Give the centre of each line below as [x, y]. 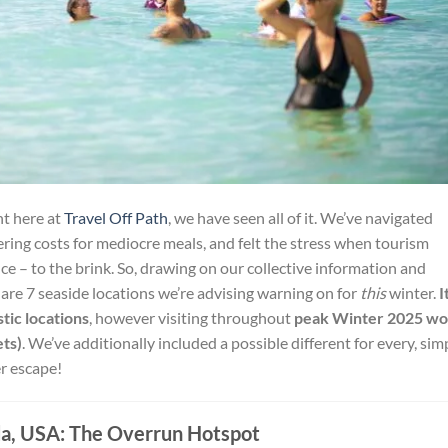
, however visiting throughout [191, 317]
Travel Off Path [116, 217]
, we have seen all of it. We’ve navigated [300, 217]
